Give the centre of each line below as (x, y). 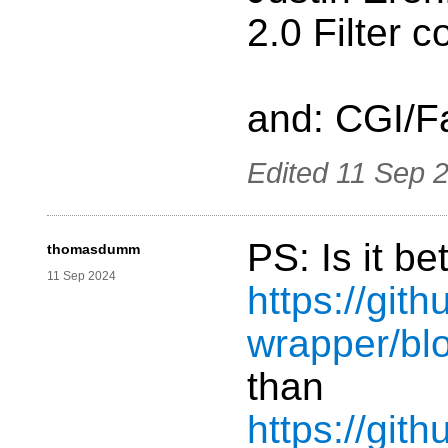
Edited (291, 173)
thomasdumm (93, 249)
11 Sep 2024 (81, 276)
